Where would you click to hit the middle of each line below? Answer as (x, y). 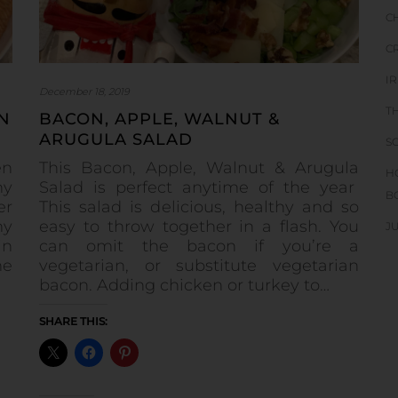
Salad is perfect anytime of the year (199, 187)
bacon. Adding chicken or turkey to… (184, 285)
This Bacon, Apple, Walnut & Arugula (199, 167)
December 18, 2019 (84, 91)
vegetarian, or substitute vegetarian (199, 265)
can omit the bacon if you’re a (199, 246)
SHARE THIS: (73, 321)
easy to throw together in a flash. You (199, 226)
